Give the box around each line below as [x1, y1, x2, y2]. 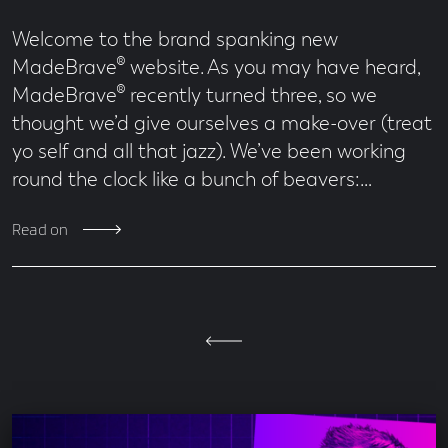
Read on [11, 222, 71, 240]
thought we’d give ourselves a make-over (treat [11, 114, 432, 136]
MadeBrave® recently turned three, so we [11, 86, 377, 108]
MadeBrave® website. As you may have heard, [11, 58, 420, 80]
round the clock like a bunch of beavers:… [11, 170, 372, 192]
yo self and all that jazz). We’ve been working [11, 142, 406, 164]
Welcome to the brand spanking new [11, 30, 338, 52]
